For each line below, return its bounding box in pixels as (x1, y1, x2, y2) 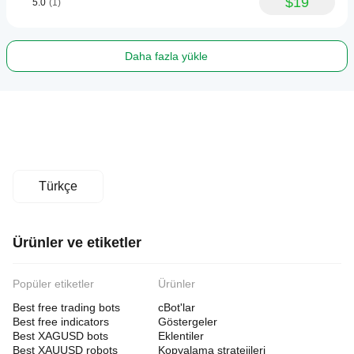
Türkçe (39, 179, 77, 193)
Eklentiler (158, 330, 204, 342)
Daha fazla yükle (124, 50, 208, 62)
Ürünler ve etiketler (13, 235, 141, 250)
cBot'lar (158, 301, 195, 314)
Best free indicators (13, 315, 109, 328)
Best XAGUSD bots (13, 330, 108, 342)
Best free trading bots (13, 301, 120, 314)
